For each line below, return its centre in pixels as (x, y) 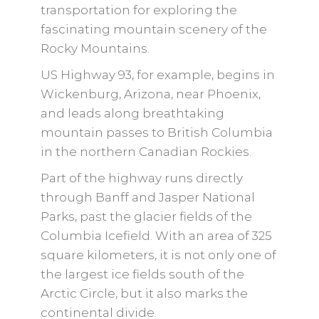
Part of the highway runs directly (141, 178)
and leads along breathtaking (132, 113)
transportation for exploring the (138, 10)
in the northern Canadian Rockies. (146, 152)
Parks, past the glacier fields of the (146, 216)
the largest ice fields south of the (142, 274)
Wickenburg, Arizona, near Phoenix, (150, 94)
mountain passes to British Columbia (156, 132)
